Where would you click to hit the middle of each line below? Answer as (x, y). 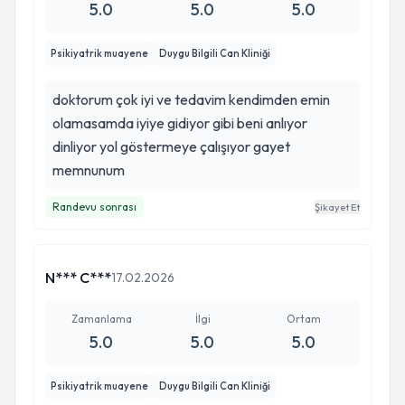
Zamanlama (101, 319)
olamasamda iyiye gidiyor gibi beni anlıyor (180, 123)
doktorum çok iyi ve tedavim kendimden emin (191, 99)
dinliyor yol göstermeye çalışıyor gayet (171, 146)
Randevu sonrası (94, 207)
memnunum (89, 170)
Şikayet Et (337, 207)
